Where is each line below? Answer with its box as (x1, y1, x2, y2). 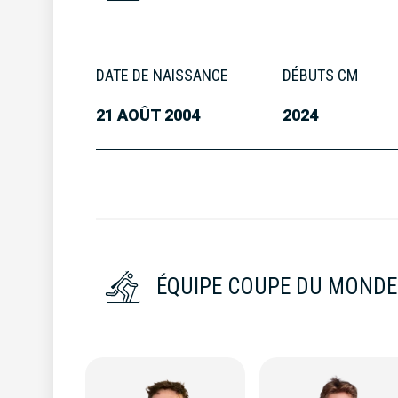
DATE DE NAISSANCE (96, 66, 228, 84)
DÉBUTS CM (283, 66, 358, 84)
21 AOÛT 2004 (96, 106, 200, 124)
